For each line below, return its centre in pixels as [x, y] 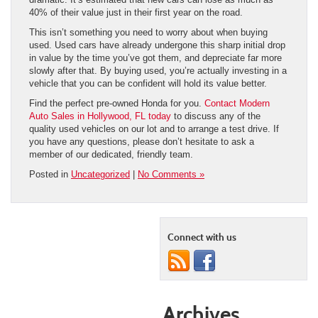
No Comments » [171, 174]
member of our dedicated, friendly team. [111, 154]
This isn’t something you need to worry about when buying [148, 32]
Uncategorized [100, 174]
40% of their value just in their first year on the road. [136, 12]
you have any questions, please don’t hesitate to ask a [142, 141]
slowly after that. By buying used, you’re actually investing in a [158, 70]
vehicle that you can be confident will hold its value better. [148, 83]
